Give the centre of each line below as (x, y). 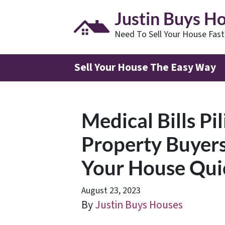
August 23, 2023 (111, 190)
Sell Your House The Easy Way (145, 67)
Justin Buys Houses (139, 205)
